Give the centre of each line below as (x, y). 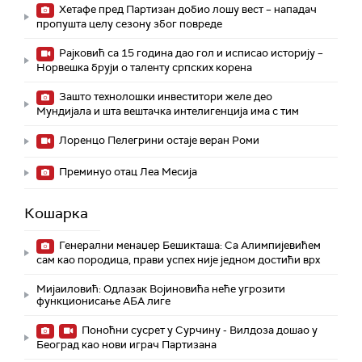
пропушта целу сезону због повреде (129, 24)
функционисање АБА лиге (103, 301)
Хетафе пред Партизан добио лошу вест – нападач (187, 10)
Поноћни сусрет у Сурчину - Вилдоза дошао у (198, 330)
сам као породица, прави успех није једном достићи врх (178, 260)
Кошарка (56, 214)
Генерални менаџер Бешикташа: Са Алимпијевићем (189, 246)
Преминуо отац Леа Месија (127, 172)
